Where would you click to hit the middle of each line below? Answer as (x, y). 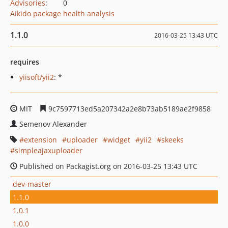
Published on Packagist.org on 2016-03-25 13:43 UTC (107, 166)
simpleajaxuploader (49, 150)
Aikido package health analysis (62, 13)
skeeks (173, 140)
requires (25, 62)
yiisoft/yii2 (37, 77)
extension (40, 140)
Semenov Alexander (53, 124)
